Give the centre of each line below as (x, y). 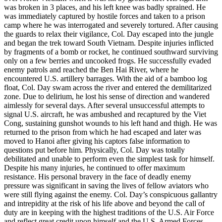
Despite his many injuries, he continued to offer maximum (94, 167)
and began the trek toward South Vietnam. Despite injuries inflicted (109, 43)
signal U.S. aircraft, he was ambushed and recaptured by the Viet (105, 114)
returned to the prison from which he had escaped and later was (103, 132)
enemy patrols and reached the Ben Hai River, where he (91, 69)
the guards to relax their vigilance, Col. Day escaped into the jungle (109, 34)
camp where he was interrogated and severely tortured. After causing (111, 25)
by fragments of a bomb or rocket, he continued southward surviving (111, 52)
